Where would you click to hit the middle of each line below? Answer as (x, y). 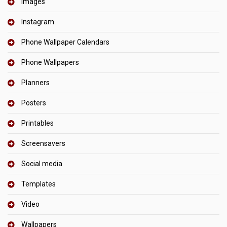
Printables (37, 123)
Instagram (38, 22)
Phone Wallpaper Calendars (65, 42)
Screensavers (43, 143)
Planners (35, 82)
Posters (34, 103)
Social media (42, 163)
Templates (39, 184)
